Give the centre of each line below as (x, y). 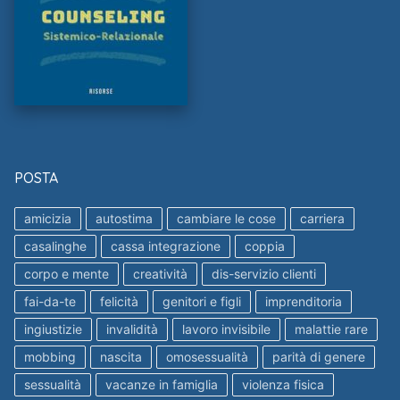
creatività (160, 274)
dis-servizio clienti (264, 274)
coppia (265, 246)
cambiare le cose (226, 219)
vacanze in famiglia (162, 385)
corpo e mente (67, 274)
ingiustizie (53, 329)
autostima (124, 219)
